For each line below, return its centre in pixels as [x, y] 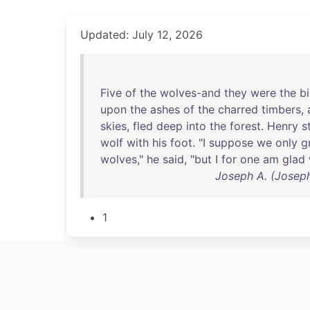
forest [245, 126]
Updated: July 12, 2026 [142, 35]
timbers [281, 109]
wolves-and [190, 93]
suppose [231, 143]
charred [238, 109]
